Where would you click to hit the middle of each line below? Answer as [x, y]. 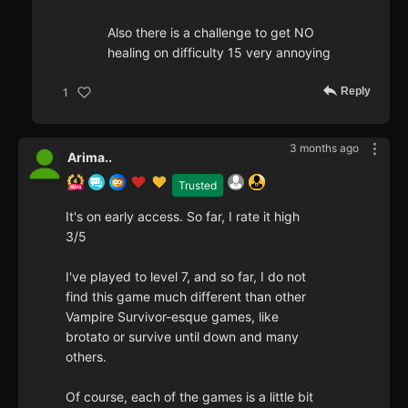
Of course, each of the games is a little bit [189, 397]
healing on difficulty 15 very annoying [219, 53]
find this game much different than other [186, 297]
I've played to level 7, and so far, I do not [186, 277]
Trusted [198, 186]
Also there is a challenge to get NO [211, 33]
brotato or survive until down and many [182, 337]
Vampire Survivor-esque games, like [172, 317]
